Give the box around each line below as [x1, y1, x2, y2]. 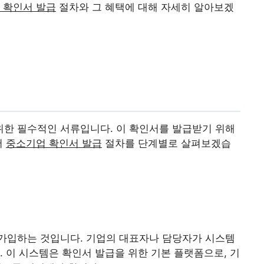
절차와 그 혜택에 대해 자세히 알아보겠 [56, 1, 234, 13]
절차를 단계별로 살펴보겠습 [102, 137, 231, 149]
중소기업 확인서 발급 [6, 137, 102, 149]
